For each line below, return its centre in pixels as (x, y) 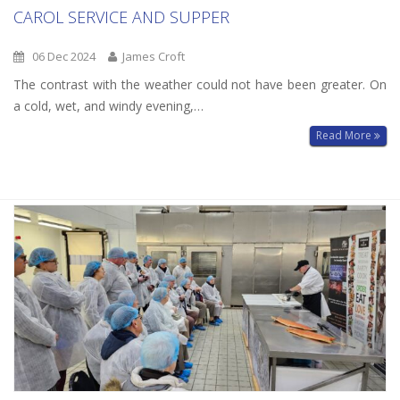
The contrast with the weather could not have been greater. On (200, 84)
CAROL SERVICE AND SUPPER (121, 17)
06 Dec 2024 (60, 56)
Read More (345, 136)
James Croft (151, 56)
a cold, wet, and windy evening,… (108, 105)
